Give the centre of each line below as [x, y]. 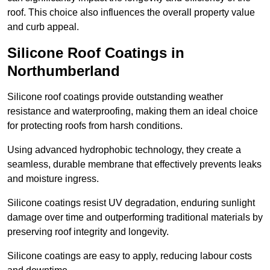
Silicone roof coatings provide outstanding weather [115, 97]
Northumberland [64, 71]
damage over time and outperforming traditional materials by [135, 218]
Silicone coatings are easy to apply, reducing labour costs [130, 256]
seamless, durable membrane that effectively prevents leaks [134, 165]
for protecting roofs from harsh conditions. [95, 126]
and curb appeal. [43, 27]
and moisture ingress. [53, 179]
